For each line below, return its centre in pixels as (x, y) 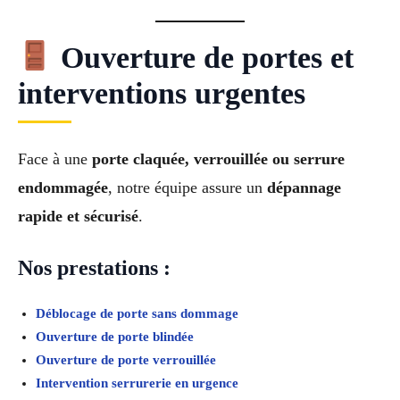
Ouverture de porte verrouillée (126, 360)
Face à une (55, 158)
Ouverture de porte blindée (115, 337)
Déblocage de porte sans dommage (137, 314)
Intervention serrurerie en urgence (137, 383)
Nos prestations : (94, 268)
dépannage (304, 187)
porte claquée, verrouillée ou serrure (218, 158)
